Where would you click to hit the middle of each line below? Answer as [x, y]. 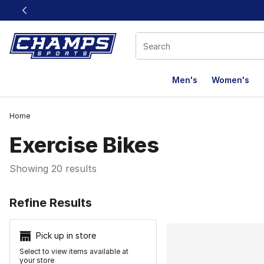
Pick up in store [66, 235]
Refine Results [51, 203]
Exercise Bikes [84, 145]
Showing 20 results [53, 169]
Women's [230, 80]
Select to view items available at [74, 252]
